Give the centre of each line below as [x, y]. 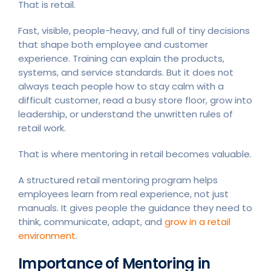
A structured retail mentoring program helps [118, 180]
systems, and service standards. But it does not [126, 72]
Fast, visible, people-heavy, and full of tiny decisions [134, 30]
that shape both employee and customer [113, 44]
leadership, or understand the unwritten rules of [126, 114]
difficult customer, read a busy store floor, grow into [135, 100]
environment [47, 235]
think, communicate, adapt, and [91, 221]
